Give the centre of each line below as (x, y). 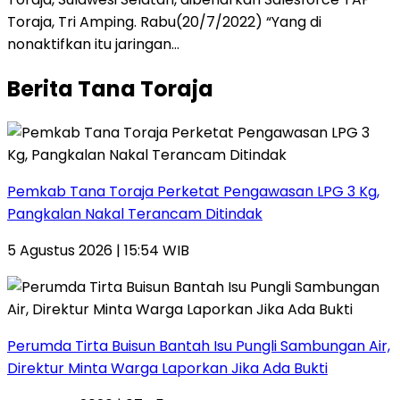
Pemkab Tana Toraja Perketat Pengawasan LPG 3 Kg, (193, 192)
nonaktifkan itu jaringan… (93, 44)
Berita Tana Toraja (110, 88)
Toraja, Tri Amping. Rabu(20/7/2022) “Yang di (164, 21)
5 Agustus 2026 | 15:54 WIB (98, 251)
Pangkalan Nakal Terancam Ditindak (135, 214)
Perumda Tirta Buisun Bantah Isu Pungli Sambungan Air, (199, 346)
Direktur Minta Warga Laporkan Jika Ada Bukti (167, 369)
